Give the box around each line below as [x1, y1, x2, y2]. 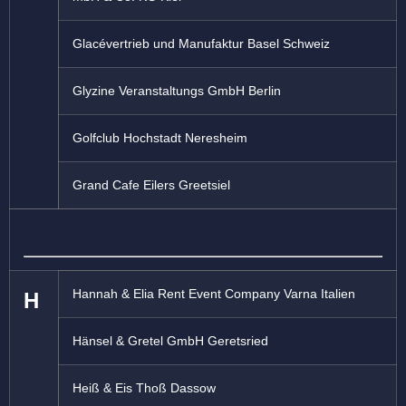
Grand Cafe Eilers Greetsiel [72, 178, 230, 193]
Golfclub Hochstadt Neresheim [72, 130, 247, 146]
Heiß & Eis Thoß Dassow [72, 381, 216, 396]
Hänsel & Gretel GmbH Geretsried [72, 333, 268, 349]
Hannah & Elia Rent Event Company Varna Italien [72, 286, 355, 302]
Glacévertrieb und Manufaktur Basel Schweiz [72, 36, 330, 52]
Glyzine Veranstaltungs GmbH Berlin [72, 83, 281, 99]
